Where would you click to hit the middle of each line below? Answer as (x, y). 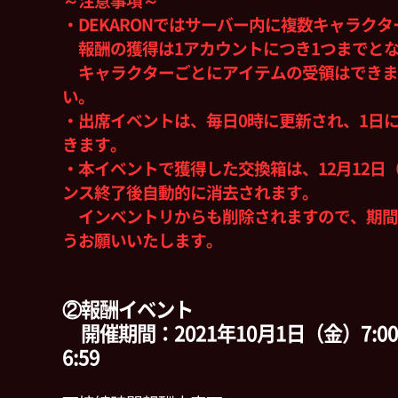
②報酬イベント (127, 310)
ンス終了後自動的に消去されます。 (190, 193)
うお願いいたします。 (142, 241)
